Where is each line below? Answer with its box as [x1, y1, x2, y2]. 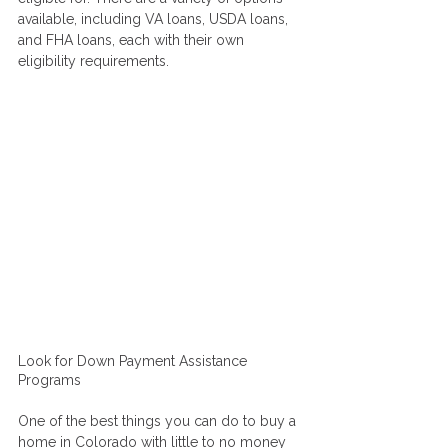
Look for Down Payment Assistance [18, 353, 251, 370]
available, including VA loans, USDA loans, [18, 11, 292, 28]
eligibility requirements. [18, 53, 169, 70]
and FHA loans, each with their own [18, 32, 248, 49]
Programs [18, 372, 81, 389]
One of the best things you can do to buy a [18, 413, 300, 430]
